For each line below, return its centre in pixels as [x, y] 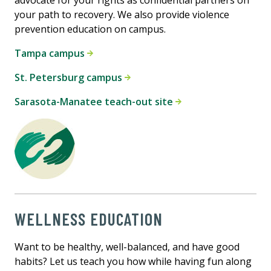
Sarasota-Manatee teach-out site [95, 102]
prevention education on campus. [90, 29]
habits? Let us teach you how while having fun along [133, 262]
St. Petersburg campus [70, 78]
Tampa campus [51, 54]
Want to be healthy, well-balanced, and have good [127, 247]
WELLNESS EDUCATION [89, 219]
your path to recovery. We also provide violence [122, 15]
